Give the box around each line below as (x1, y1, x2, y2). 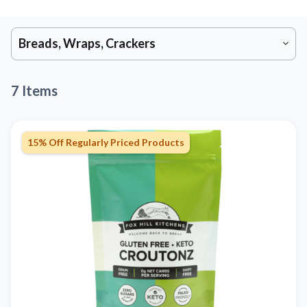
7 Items (11, 82, 58, 99)
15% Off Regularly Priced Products (27, 136, 184, 149)
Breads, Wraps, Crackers (19, 36, 156, 51)
